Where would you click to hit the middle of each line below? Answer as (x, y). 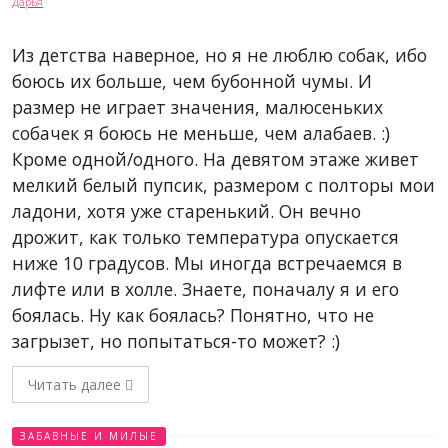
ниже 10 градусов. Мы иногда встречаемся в (207, 263)
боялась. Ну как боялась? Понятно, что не (193, 315)
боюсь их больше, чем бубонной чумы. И (192, 81)
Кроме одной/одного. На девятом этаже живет (215, 159)
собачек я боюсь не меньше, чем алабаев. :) (201, 133)
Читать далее (76, 385)
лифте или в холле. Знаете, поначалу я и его (205, 289)
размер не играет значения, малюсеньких (197, 107)
